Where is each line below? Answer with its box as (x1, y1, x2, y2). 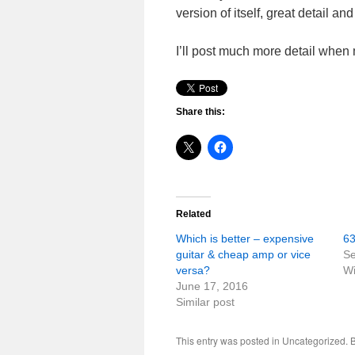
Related (176, 208, 211, 219)
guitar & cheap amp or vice (176, 247, 311, 261)
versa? (176, 263, 210, 277)
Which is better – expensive (176, 231, 314, 245)
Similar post (176, 295, 235, 308)
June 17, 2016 (176, 279, 248, 292)
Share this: (176, 105, 225, 117)
